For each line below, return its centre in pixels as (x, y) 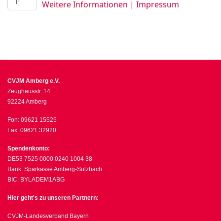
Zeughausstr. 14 (29, 91)
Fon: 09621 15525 (32, 120)
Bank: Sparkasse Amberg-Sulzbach (55, 169)
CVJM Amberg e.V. (34, 81)
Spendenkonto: (29, 148)
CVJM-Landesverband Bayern (48, 216)
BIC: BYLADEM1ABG (36, 180)
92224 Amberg (27, 102)
